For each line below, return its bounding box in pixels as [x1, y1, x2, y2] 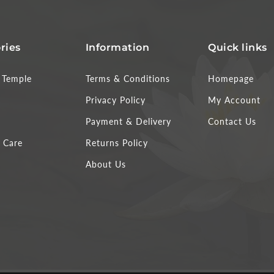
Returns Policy [85, 138, 148, 149]
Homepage [208, 73, 254, 84]
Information [85, 42, 150, 54]
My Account [208, 95, 261, 106]
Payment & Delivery [85, 116, 171, 127]
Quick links [208, 42, 267, 54]
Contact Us [208, 116, 257, 127]
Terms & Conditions [85, 73, 170, 84]
